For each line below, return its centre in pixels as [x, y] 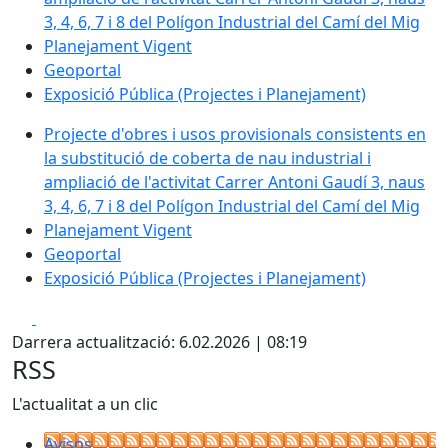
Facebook [71, 316]
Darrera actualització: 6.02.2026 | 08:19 [159, 341]
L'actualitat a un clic [85, 403]
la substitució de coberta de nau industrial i [207, 157]
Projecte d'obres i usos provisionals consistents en [235, 133]
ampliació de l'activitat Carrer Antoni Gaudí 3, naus [234, 181]
